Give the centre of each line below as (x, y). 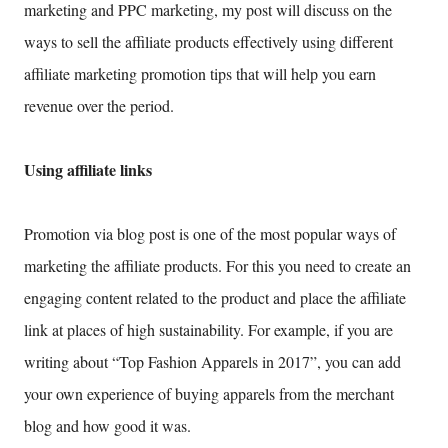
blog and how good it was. (107, 426)
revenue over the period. (99, 106)
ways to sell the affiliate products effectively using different (208, 42)
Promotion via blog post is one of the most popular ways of (210, 234)
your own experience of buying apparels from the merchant (209, 394)
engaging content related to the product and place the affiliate (215, 298)
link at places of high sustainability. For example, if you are (208, 330)
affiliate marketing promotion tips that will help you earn (200, 74)
